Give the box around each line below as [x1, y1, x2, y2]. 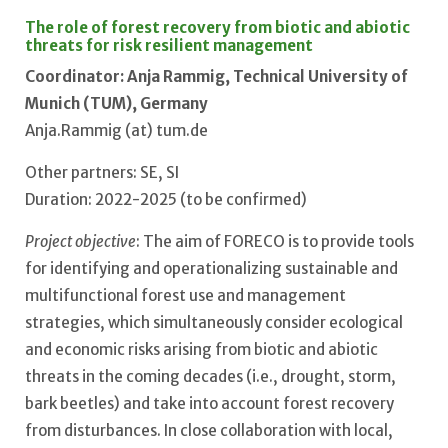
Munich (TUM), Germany [25, 93, 208, 113]
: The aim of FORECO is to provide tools [136, 231, 414, 251]
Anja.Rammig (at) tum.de [25, 120, 208, 140]
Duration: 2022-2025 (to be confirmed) [25, 189, 307, 209]
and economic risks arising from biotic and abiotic [25, 339, 378, 359]
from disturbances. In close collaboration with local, [25, 420, 393, 440]
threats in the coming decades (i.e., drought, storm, [25, 366, 396, 386]
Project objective [25, 231, 136, 251]
